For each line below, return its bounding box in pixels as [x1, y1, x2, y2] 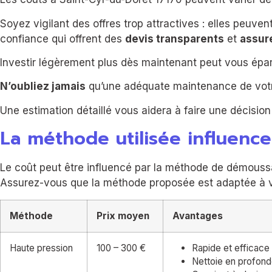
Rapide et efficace [192, 242, 270, 254]
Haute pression [10, 242, 73, 254]
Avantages [172, 209, 223, 222]
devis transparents [125, 32, 224, 45]
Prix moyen [97, 209, 149, 222]
